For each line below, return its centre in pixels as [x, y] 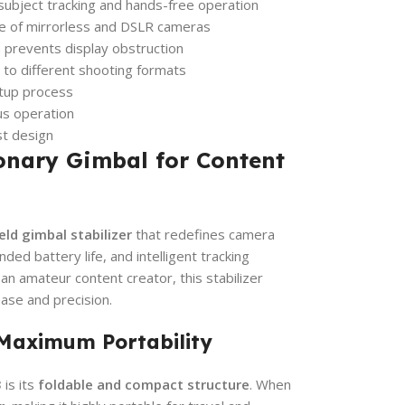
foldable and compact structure [144, 384]
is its [20, 384]
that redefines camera [203, 234]
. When [270, 384]
